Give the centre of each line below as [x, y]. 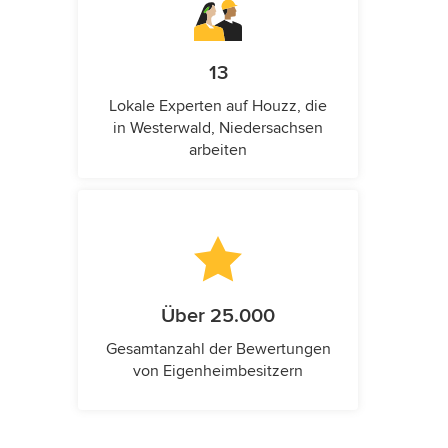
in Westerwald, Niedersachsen [218, 127]
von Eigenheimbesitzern [218, 370]
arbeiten [218, 149]
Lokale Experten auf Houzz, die [218, 105]
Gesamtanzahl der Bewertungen [218, 348]
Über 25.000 [218, 315]
